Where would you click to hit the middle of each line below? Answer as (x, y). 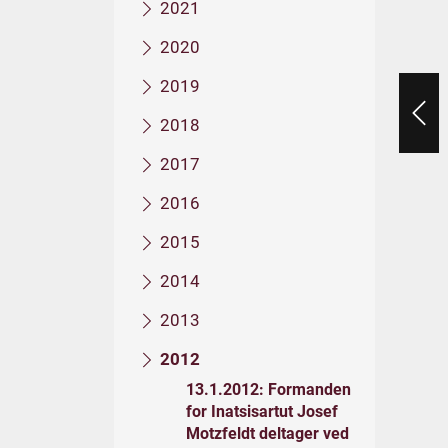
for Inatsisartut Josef (262, 411)
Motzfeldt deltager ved (267, 433)
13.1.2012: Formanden (268, 389)
